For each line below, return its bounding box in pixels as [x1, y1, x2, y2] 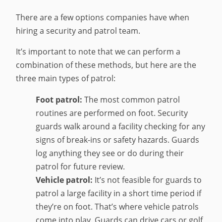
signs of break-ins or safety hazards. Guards [36, 134, 200, 145]
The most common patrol [82, 94, 180, 105]
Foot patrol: [36, 94, 83, 105]
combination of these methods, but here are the [16, 59, 197, 71]
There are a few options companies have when [16, 11, 190, 23]
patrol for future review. [36, 161, 125, 172]
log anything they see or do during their [36, 147, 184, 159]
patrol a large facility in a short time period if [36, 187, 202, 199]
